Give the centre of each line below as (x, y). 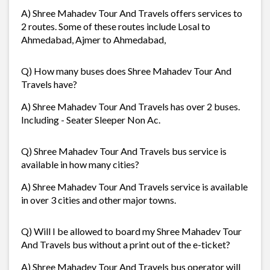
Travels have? (49, 84)
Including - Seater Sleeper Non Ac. (91, 119)
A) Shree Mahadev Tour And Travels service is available (134, 186)
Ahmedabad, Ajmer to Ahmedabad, (93, 39)
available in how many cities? (80, 164)
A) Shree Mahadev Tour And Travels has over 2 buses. (130, 106)
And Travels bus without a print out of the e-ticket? (126, 244)
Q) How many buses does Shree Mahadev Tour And (126, 71)
